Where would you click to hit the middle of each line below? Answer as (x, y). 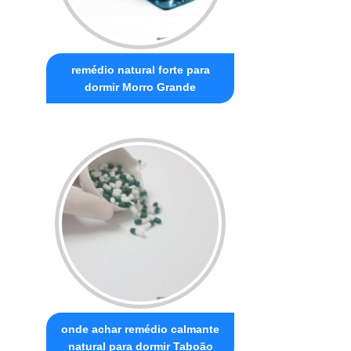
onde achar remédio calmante (141, 329)
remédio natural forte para (140, 69)
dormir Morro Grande (141, 87)
